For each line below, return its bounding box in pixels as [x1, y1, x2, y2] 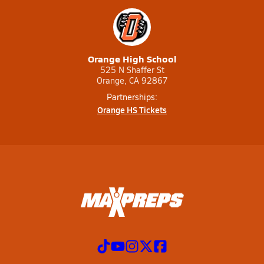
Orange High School [87, 52, 177, 65]
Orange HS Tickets [97, 104, 167, 115]
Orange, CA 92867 [96, 75, 168, 86]
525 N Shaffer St [100, 64, 164, 75]
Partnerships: [107, 91, 157, 103]
